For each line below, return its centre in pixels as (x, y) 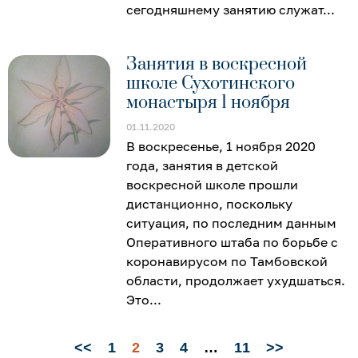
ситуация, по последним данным (232, 223)
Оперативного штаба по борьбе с (233, 242)
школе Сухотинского (211, 83)
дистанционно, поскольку (210, 203)
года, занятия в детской (203, 165)
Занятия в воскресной (217, 64)
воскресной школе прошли (213, 184)
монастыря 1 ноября (209, 102)
